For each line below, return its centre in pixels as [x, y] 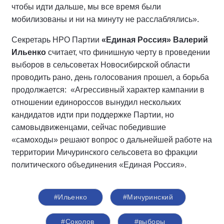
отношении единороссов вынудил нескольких [96, 102]
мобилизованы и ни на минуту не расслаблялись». [105, 19]
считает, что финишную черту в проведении [128, 52]
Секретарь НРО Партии [56, 39]
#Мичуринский [148, 197]
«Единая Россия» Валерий [155, 39]
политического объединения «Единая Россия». [99, 164]
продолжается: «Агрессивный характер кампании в [108, 89]
